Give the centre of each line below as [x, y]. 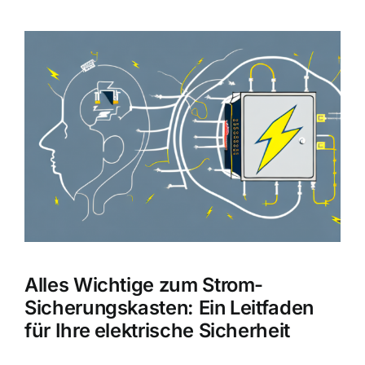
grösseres [55, 60]
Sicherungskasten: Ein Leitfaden [169, 308]
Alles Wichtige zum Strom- [144, 285]
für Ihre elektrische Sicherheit [157, 331]
